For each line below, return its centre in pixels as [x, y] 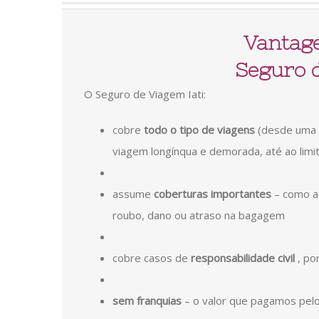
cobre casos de [152, 257]
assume [133, 193]
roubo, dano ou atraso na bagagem [199, 215]
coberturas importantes [213, 193]
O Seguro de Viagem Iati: [145, 94]
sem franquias [147, 300]
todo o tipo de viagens [199, 129]
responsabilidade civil [243, 257]
